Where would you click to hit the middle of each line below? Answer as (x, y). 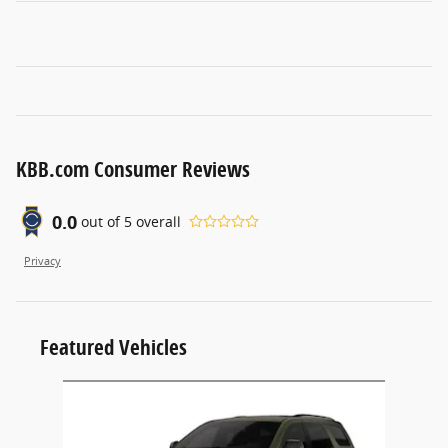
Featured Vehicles (113, 346)
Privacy (42, 260)
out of (102, 222)
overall (156, 222)
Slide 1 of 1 (52, 389)
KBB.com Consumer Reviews (133, 168)
